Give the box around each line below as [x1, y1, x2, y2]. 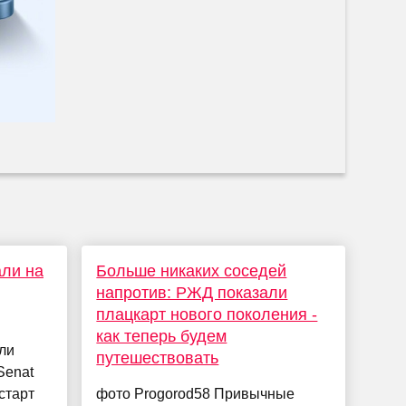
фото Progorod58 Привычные [96, 386, 295, 402]
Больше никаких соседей [96, 262, 287, 281]
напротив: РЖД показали [96, 284, 288, 303]
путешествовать [96, 349, 219, 368]
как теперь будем [96, 327, 227, 346]
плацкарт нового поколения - [96, 305, 318, 324]
